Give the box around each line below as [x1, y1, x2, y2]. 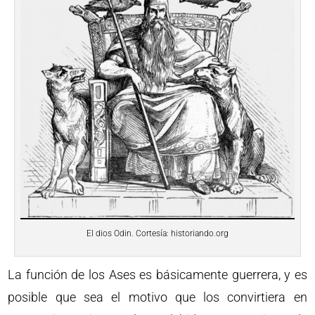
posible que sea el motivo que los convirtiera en [8, 289, 307, 304]
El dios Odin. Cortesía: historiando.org [86, 228, 229, 238]
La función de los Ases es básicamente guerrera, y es [8, 266, 307, 282]
